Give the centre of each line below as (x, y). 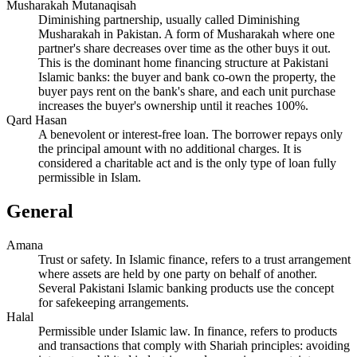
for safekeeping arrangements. (114, 302)
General (40, 211)
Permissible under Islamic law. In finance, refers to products (188, 331)
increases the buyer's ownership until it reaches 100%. (173, 105)
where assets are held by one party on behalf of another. (178, 273)
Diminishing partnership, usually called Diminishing (169, 19)
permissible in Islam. (90, 177)
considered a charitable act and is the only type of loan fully (187, 163)
